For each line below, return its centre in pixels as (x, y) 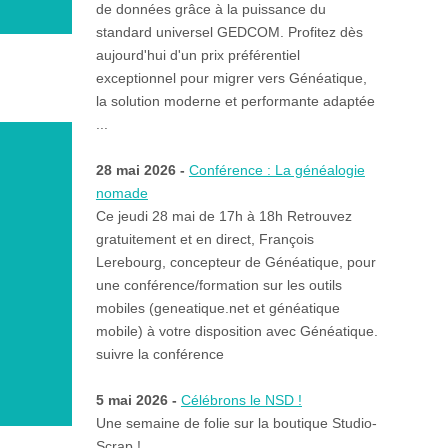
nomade (121, 193)
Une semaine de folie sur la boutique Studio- (236, 423)
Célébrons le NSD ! (241, 400)
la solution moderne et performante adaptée (235, 101)
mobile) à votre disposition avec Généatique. (236, 331)
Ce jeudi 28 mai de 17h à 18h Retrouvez (223, 216)
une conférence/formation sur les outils (218, 285)
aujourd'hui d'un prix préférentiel (197, 55)
